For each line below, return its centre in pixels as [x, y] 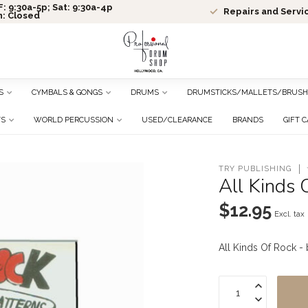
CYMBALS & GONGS [67, 92]
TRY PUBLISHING [256, 168]
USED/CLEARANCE [177, 120]
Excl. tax [290, 214]
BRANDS [247, 120]
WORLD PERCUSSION [73, 120]
